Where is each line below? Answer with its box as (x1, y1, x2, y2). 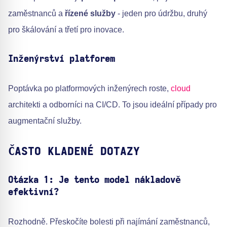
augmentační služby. (8, 116, 82, 125)
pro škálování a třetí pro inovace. (8, 25, 124, 34)
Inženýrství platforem (8, 54, 115, 64)
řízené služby (65, 9, 116, 18)
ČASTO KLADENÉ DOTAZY (8, 145, 140, 157)
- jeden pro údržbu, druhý (116, 9, 207, 18)
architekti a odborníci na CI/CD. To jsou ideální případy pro (8, 100, 217, 109)
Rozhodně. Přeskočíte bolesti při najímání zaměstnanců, (8, 217, 210, 226)
